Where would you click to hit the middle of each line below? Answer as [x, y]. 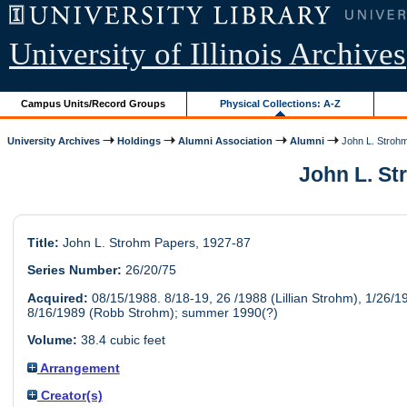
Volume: [52, 340]
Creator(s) [69, 395]
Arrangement [78, 367]
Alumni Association [226, 140]
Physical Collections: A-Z [281, 103]
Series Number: [74, 270]
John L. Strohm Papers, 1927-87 [154, 243]
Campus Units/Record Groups [94, 103]
